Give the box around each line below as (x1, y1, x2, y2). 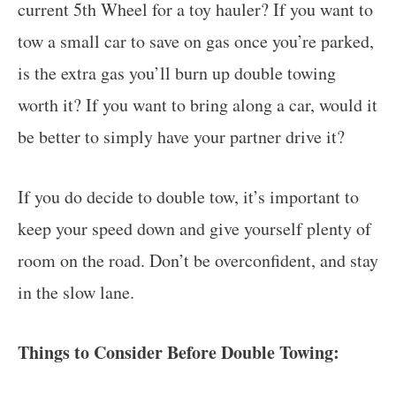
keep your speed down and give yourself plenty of (18, 216, 371, 240)
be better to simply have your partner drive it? (18, 124, 345, 148)
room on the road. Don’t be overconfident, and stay (18, 247, 378, 272)
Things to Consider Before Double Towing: (18, 339, 339, 365)
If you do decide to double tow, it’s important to (18, 184, 359, 209)
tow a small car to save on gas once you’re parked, (18, 28, 374, 53)
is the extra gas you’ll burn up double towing (18, 60, 336, 85)
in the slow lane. (18, 279, 134, 304)
